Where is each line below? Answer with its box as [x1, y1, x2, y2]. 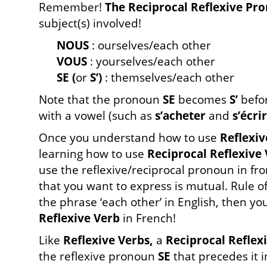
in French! [123, 210, 176, 226]
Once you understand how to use [39, 130, 220, 145]
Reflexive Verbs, [63, 232, 153, 248]
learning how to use [39, 146, 147, 162]
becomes [178, 92, 229, 107]
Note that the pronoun [39, 92, 163, 107]
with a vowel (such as [39, 108, 155, 123]
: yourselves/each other [87, 54, 215, 69]
